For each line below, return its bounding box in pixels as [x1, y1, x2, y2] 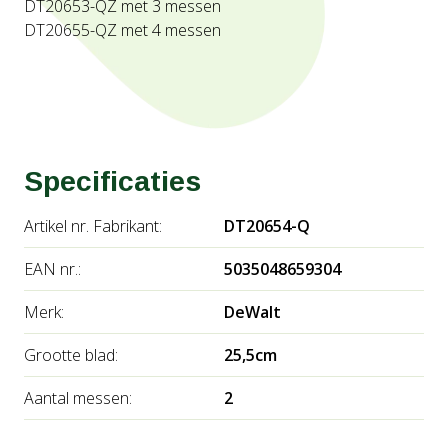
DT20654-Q [224, 215, 310, 237]
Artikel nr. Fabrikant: [24, 215, 162, 237]
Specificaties [24, 165, 201, 197]
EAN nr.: [24, 258, 81, 280]
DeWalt [224, 301, 281, 323]
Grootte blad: [24, 344, 118, 366]
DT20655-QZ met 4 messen [24, 19, 221, 41]
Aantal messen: [24, 387, 132, 409]
